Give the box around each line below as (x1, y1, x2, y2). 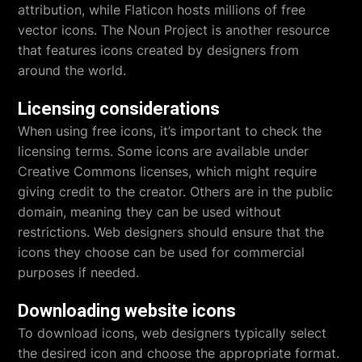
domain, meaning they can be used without (18, 203, 282, 220)
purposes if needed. (18, 263, 140, 280)
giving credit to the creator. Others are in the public (18, 183, 334, 200)
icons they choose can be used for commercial (18, 243, 305, 260)
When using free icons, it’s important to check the (18, 122, 322, 139)
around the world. (18, 61, 127, 78)
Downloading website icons (18, 300, 237, 321)
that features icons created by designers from (18, 41, 300, 58)
